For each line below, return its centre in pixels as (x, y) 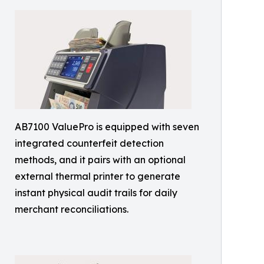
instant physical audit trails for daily (96, 193)
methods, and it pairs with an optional (100, 160)
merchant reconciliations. (72, 209)
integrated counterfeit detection (89, 143)
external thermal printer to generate (98, 176)
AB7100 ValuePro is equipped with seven (107, 127)
